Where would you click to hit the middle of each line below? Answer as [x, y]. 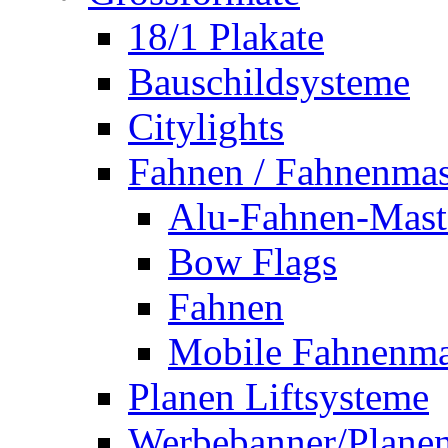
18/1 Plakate [226, 36]
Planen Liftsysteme [278, 396]
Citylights [206, 126]
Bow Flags [252, 261]
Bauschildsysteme [269, 81]
